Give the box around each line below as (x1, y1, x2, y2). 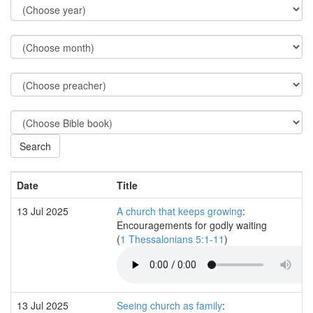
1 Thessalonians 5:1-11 (120, 231, 224, 246)
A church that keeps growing (117, 203, 242, 218)
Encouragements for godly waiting (117, 217, 267, 232)
